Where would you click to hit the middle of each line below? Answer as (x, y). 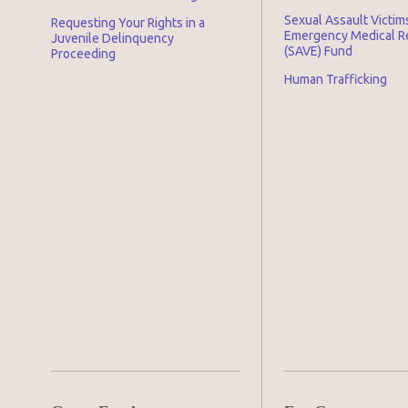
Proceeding (83, 54)
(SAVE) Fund (318, 51)
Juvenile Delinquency (112, 38)
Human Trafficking (336, 79)
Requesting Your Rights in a (128, 23)
